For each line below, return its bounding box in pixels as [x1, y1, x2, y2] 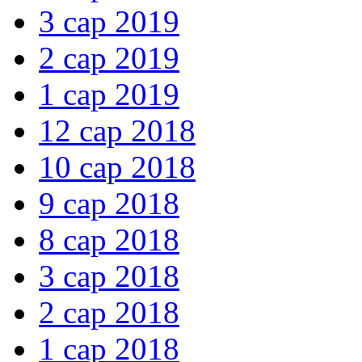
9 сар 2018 [39, 186, 179, 221]
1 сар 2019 [39, 77, 179, 112]
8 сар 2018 [39, 222, 179, 258]
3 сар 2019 [39, 4, 179, 40]
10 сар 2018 [39, 149, 196, 185]
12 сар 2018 [39, 113, 196, 149]
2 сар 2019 [39, 40, 179, 76]
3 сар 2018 [39, 259, 179, 294]
